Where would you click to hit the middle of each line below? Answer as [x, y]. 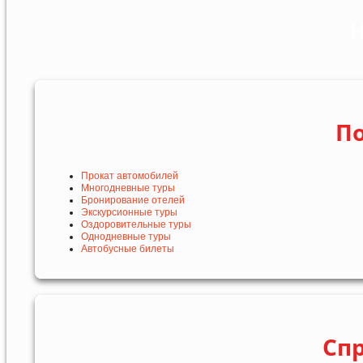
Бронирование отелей [133, 201]
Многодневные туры [128, 188]
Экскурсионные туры [129, 213]
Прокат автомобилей [130, 176]
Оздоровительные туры [136, 225]
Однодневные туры [126, 237]
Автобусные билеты [128, 249]
